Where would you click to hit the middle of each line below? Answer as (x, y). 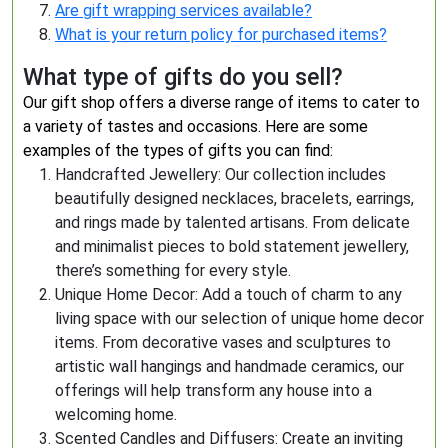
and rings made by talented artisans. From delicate (232, 222)
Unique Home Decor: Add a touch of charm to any (228, 294)
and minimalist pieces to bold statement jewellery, (232, 246)
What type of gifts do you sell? (183, 77)
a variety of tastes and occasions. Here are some (195, 126)
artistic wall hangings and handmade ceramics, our (229, 366)
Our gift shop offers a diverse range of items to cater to (221, 102)
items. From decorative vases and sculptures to (223, 342)
